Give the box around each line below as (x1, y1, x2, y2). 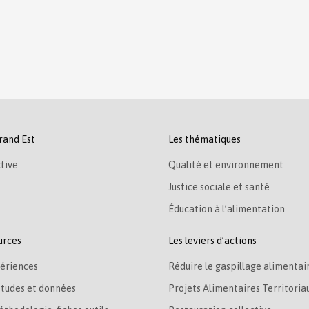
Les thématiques (168, 133, 241, 145)
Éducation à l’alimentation (168, 203, 285, 215)
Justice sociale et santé (168, 181, 270, 192)
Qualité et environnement (168, 159, 283, 170)
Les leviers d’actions (168, 235, 257, 246)
